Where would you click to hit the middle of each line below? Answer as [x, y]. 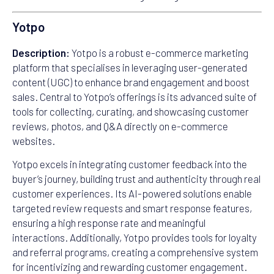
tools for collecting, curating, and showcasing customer [131, 111]
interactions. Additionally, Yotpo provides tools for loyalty [135, 238]
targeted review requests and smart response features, [132, 208]
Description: [41, 52]
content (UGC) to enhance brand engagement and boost [131, 82]
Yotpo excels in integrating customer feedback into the [130, 164]
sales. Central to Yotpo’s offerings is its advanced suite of [135, 96]
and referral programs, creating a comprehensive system [135, 252]
